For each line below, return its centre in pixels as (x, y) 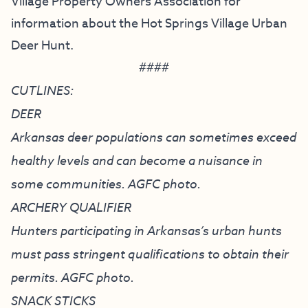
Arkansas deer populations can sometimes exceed (154, 136)
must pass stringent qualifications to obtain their (150, 253)
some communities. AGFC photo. (106, 183)
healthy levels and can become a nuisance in (137, 160)
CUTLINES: (42, 90)
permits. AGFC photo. (74, 277)
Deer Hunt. (42, 45)
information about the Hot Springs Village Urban (149, 23)
